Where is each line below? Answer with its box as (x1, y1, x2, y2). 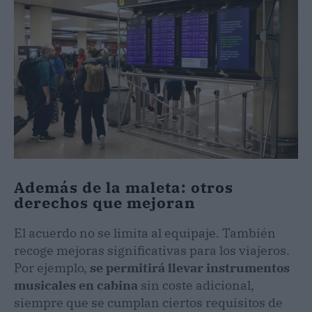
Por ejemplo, (14, 259, 90, 276)
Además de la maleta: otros (14, 176, 233, 197)
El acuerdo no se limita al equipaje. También (14, 224, 276, 241)
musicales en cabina (14, 276, 138, 293)
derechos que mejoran (14, 192, 196, 212)
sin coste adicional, (138, 276, 254, 293)
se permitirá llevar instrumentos (90, 259, 290, 276)
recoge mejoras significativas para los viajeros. (14, 242, 290, 258)
